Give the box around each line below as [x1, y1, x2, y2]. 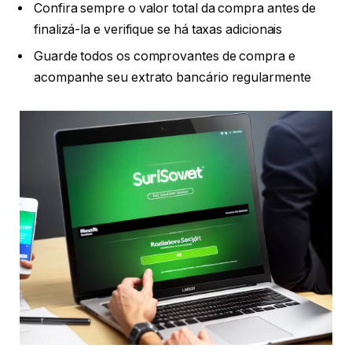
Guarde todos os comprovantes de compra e [34, 48, 295, 64]
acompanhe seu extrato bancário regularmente [34, 69, 311, 85]
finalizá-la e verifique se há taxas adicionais [34, 21, 283, 37]
